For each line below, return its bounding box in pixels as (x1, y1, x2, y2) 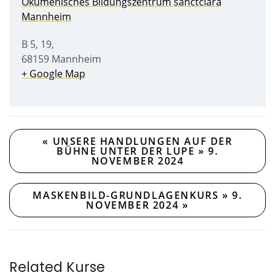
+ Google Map (21, 67, 85, 81)
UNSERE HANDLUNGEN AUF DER (49, 134, 233, 149)
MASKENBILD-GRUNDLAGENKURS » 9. (33, 188, 242, 203)
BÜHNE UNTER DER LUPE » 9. (56, 144, 219, 158)
